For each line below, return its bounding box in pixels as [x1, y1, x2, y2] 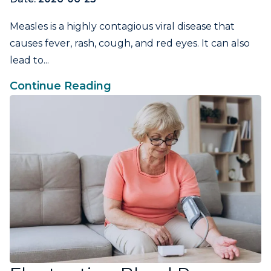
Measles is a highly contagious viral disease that [10, 21, 235, 33]
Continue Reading [10, 79, 111, 93]
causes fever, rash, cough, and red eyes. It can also [10, 38, 250, 50]
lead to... [10, 54, 49, 67]
